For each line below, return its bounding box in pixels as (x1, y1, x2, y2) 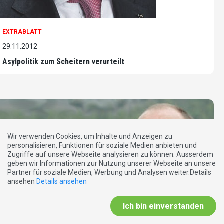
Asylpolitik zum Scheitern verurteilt (2, 56, 124, 66)
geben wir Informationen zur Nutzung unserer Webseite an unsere (7, 159, 216, 167)
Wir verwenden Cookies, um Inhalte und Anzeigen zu (7, 132, 172, 140)
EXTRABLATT (2, 28, 42, 35)
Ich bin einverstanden (123, 201, 204, 211)
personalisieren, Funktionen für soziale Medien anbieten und (7, 141, 197, 149)
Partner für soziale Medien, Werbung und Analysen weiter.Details (7, 168, 211, 176)
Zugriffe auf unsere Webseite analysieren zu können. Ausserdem (7, 150, 213, 158)
